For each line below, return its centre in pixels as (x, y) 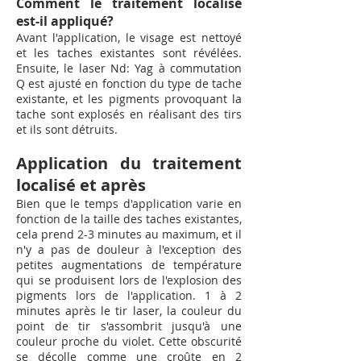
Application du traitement (129, 163)
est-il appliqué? (65, 21)
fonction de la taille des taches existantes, (129, 219)
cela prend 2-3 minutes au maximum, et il (129, 234)
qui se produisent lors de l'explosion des (129, 280)
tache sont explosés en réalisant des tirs (129, 114)
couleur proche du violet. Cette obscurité (129, 341)
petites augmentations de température (129, 265)
